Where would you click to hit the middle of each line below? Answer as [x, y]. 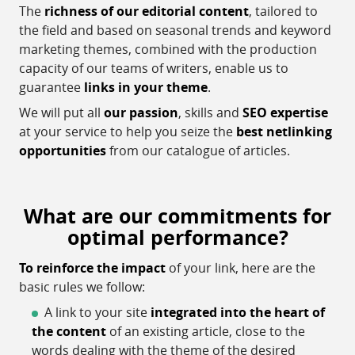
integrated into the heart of [238, 312]
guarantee [52, 87]
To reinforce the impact [92, 267]
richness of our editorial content [147, 11]
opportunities [63, 151]
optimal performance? [177, 237]
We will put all [61, 113]
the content [69, 331]
